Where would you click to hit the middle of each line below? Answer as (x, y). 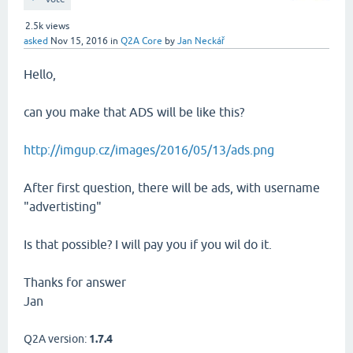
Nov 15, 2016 (79, 41)
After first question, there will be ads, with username (172, 188)
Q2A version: (56, 339)
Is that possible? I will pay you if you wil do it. (148, 244)
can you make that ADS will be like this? (134, 112)
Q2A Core (141, 41)
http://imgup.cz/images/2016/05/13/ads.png (149, 150)
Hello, (40, 74)
